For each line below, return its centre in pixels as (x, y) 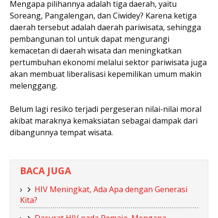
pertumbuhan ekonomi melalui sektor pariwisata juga (108, 62)
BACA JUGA (45, 170)
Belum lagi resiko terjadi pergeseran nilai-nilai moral (106, 109)
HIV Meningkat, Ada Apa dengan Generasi (111, 189)
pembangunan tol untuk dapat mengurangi (90, 39)
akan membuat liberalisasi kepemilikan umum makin (106, 74)
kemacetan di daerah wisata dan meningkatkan (96, 50)
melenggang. (34, 85)
